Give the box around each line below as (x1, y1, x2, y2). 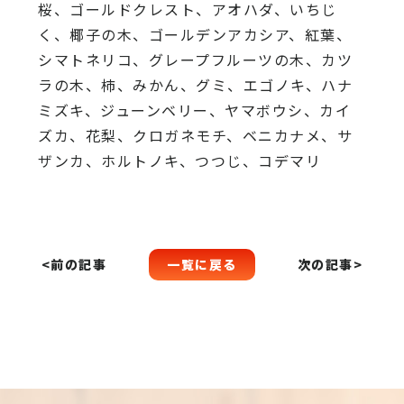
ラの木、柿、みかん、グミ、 (38, 73, 243, 96)
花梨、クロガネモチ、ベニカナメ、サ (85, 124, 353, 146)
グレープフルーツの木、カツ (148, 48, 353, 70)
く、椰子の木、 (38, 23, 149, 45)
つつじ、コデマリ (195, 149, 322, 171)
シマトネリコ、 (38, 48, 149, 70)
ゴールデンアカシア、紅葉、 (148, 23, 353, 45)
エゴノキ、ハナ (243, 73, 353, 96)
